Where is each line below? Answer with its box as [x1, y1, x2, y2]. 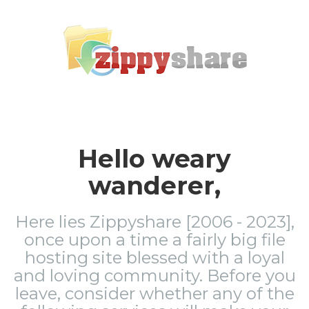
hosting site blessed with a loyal [24, 248, 285, 268]
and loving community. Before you [13, 266, 296, 286]
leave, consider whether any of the [14, 283, 295, 303]
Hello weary [78, 143, 231, 174]
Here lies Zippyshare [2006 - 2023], [14, 212, 295, 232]
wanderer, [88, 170, 221, 201]
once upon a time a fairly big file [23, 230, 286, 250]
